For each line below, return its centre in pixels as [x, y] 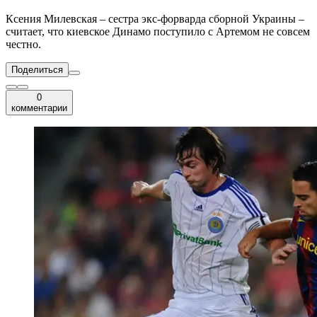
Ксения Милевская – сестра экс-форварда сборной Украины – [155, 19]
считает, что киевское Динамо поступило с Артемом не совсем [158, 32]
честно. [23, 45]
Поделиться [37, 70]
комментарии [39, 108]
